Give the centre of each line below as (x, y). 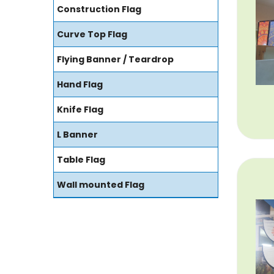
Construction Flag (99, 9)
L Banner (77, 135)
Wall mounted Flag (101, 185)
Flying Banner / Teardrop (115, 60)
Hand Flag (80, 85)
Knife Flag (80, 110)
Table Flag (81, 160)
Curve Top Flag (92, 35)
